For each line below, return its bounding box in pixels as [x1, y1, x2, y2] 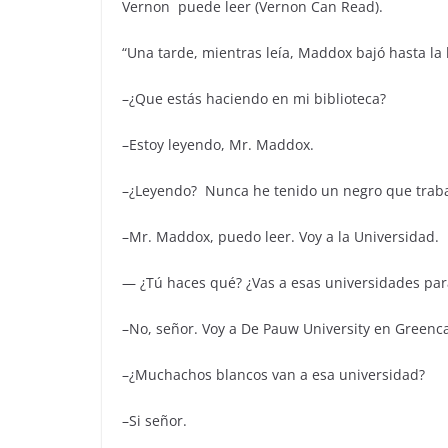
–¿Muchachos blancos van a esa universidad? [122, 365, 425, 384]
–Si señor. [122, 411, 187, 430]
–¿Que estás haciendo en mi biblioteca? [122, 89, 386, 108]
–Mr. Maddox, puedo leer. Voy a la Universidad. [122, 227, 439, 246]
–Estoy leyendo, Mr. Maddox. [122, 135, 314, 154]
